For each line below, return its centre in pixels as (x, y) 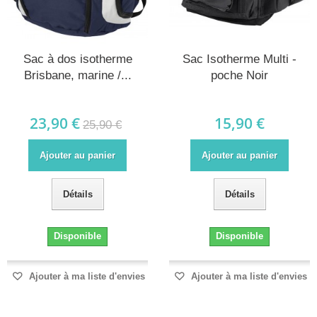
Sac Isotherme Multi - (240, 59)
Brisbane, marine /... (77, 76)
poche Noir (240, 76)
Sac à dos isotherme (77, 59)
